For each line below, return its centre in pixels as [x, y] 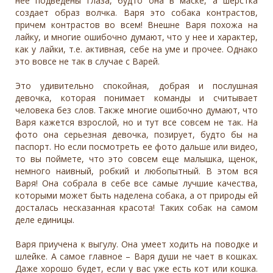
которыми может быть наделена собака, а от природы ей [136, 196]
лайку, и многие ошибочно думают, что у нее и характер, [136, 37]
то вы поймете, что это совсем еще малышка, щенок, [136, 159]
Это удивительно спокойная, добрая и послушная [136, 86]
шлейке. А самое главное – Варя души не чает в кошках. [136, 257]
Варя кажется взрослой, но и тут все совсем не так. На [136, 122]
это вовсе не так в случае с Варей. [87, 62]
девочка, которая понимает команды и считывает [136, 98]
